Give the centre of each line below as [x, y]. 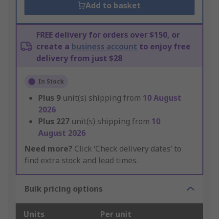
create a [54, 47]
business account [104, 47]
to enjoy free [164, 47]
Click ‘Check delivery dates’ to [127, 149]
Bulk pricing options [64, 189]
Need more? [48, 149]
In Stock [51, 82]
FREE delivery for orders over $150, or [108, 35]
